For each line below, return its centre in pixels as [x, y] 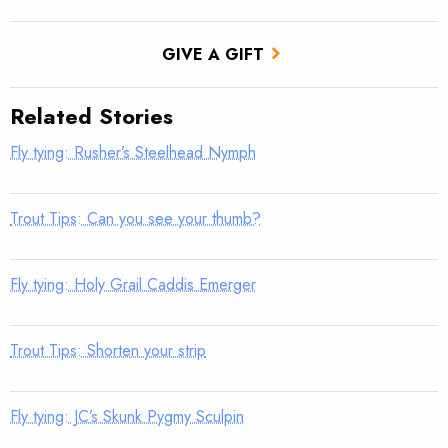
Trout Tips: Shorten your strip [108, 351]
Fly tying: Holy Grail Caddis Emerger [133, 285]
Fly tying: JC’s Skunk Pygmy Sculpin [127, 417]
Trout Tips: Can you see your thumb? [135, 219]
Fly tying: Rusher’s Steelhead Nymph [133, 153]
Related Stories [91, 116]
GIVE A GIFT [213, 54]
